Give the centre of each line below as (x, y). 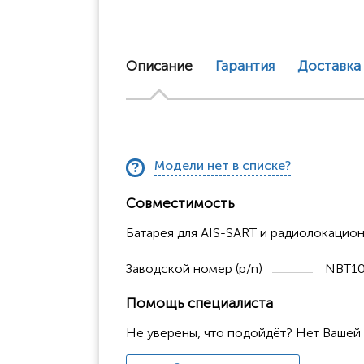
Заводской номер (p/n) (194, 268)
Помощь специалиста (199, 303)
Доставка (329, 65)
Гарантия (245, 65)
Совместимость (180, 203)
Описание (159, 65)
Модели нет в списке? (223, 165)
